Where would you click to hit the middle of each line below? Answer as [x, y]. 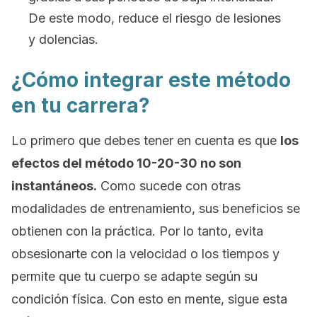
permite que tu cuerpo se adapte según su [134, 276]
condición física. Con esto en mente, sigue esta [149, 299]
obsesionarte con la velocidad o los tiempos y [145, 254]
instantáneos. [54, 186]
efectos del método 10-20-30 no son [126, 163]
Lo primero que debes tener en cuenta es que [146, 140]
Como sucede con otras [169, 186]
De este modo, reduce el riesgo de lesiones [155, 18]
